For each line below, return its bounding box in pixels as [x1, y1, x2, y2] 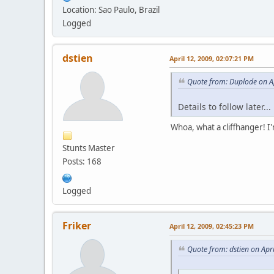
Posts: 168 [62, 156, 102, 168]
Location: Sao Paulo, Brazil [62, 4, 160, 16]
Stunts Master [62, 143, 115, 154]
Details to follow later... [178, 100, 271, 113]
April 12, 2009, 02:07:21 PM [169, 54, 254, 64]
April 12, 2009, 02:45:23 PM [169, 221, 254, 231]
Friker [62, 219, 91, 233]
